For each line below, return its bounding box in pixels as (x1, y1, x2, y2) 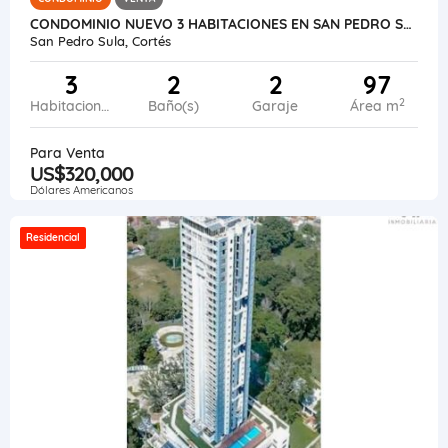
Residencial (26, 230, 80, 244)
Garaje (252, 96, 298, 115)
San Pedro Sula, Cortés (30, 32, 171, 49)
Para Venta (30, 143, 105, 162)
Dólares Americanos (30, 182, 133, 197)
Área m (349, 96, 399, 115)
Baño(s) (147, 96, 199, 115)
